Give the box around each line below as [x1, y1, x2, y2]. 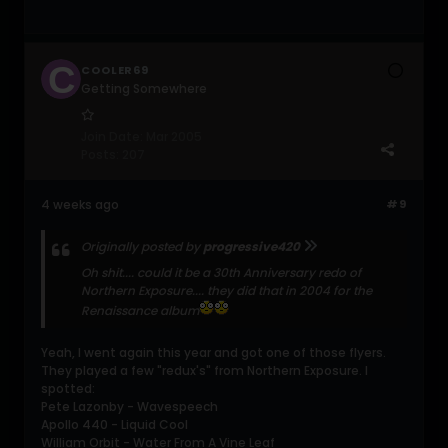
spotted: [41, 379, 95, 397]
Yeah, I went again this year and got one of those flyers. [41, 343, 386, 361]
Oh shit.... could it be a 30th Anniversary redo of [81, 263, 361, 281]
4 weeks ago [41, 195, 119, 213]
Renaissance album [81, 301, 199, 319]
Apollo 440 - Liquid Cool [41, 415, 188, 433]
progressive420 [203, 237, 300, 255]
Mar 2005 [146, 127, 202, 145]
